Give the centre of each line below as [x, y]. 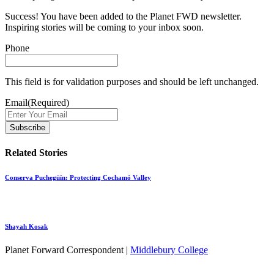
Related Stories [36, 152]
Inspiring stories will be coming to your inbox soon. [104, 28]
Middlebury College [169, 250]
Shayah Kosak [26, 226]
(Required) [48, 103]
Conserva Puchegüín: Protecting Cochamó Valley [78, 177]
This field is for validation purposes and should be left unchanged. [132, 82]
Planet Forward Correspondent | [68, 250]
